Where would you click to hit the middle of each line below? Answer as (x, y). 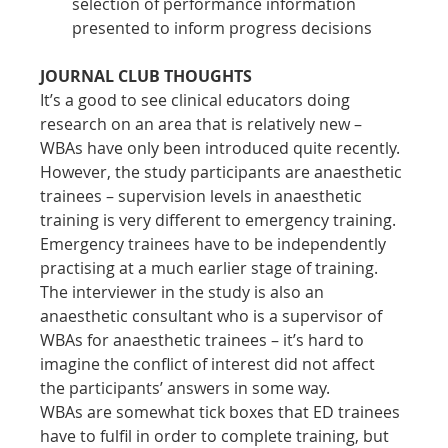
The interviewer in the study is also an (184, 291)
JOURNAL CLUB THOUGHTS (146, 75)
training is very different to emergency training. (220, 219)
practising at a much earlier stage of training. (211, 267)
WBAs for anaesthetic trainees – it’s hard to (204, 339)
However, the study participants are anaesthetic (223, 171)
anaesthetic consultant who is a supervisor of (213, 315)
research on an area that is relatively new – (203, 123)
